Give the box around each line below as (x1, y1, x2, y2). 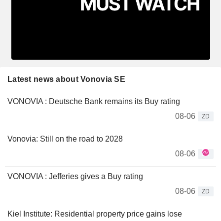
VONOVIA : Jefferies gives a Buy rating (7, 172, 143, 181)
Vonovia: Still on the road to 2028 (7, 134, 123, 143)
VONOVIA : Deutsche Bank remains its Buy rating (7, 97, 180, 106)
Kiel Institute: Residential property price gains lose (7, 209, 182, 218)
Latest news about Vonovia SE (7, 74, 125, 83)
